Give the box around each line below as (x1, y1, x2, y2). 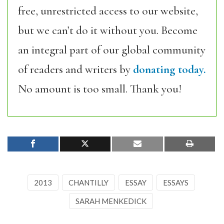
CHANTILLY (68, 178, 108, 187)
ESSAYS (162, 178, 188, 187)
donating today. (133, 62, 206, 76)
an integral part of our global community (18, 43, 205, 57)
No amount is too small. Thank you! (18, 82, 181, 96)
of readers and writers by (18, 62, 133, 76)
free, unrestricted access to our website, (18, 4, 198, 18)
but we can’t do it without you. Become (18, 23, 197, 37)
